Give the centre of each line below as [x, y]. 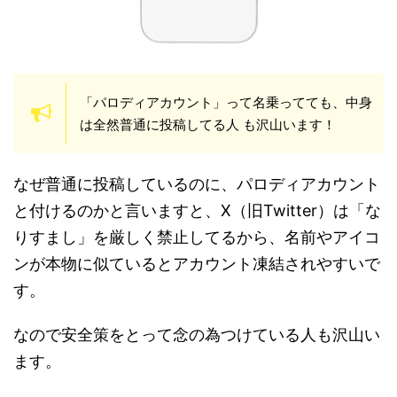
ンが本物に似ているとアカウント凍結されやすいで [197, 263]
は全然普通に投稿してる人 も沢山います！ [208, 124]
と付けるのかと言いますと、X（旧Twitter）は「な [197, 210]
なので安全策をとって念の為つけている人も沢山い [197, 334]
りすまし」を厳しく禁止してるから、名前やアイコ [197, 237]
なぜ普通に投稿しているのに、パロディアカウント [197, 183]
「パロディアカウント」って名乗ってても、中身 [226, 102]
